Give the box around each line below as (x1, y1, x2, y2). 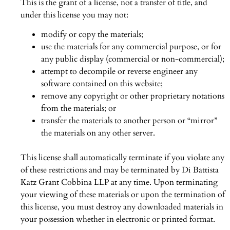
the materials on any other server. (41, 127, 155, 139)
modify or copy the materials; (41, 29, 143, 41)
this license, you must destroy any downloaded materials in (21, 201, 223, 213)
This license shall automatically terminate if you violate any (21, 152, 224, 164)
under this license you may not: (21, 9, 128, 21)
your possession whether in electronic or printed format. (21, 214, 215, 225)
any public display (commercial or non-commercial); (41, 53, 224, 65)
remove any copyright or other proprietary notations (41, 90, 224, 102)
